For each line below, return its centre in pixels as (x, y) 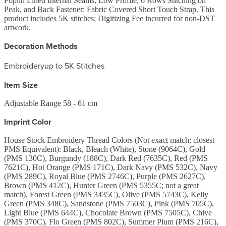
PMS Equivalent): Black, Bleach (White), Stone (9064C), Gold (105, 149)
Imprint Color (28, 122)
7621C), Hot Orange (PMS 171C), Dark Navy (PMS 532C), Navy (111, 167)
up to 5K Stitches (74, 65)
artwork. (17, 27)
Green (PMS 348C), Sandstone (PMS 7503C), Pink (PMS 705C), (109, 203)
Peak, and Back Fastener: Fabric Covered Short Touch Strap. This (109, 9)
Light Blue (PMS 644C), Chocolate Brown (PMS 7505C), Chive (108, 212)
